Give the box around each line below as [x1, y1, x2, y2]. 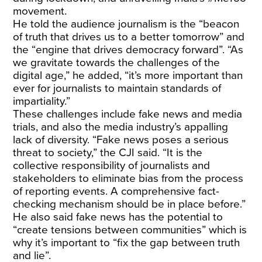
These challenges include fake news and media [13, 108, 243, 120]
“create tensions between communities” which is [13, 223, 247, 236]
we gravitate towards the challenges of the [13, 56, 220, 69]
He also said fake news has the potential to [13, 211, 223, 223]
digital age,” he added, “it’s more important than [13, 69, 243, 82]
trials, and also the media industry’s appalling [13, 120, 229, 133]
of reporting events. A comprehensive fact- [13, 185, 220, 198]
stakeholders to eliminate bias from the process [13, 172, 244, 185]
